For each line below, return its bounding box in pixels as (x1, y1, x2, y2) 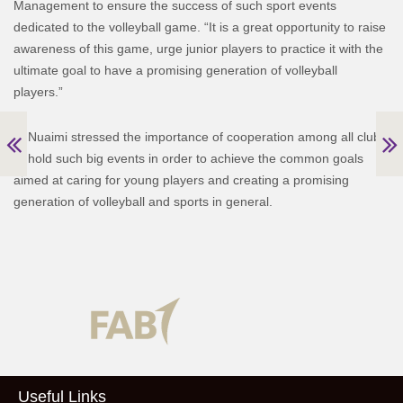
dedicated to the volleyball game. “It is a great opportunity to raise (13, 19, 386, 34)
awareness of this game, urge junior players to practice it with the (13, 40, 383, 56)
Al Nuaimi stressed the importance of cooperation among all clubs (13, 129, 387, 144)
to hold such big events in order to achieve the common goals (13, 150, 363, 166)
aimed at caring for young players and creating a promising (13, 172, 349, 187)
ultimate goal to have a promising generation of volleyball (13, 62, 337, 77)
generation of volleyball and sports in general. (13, 193, 273, 209)
